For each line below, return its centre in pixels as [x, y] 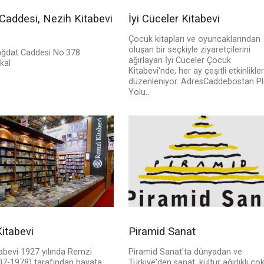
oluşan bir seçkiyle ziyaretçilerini [189, 50]
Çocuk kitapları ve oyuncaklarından [194, 39]
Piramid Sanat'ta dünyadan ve [185, 252]
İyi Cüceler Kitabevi [174, 19]
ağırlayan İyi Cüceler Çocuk [179, 61]
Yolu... [139, 93]
